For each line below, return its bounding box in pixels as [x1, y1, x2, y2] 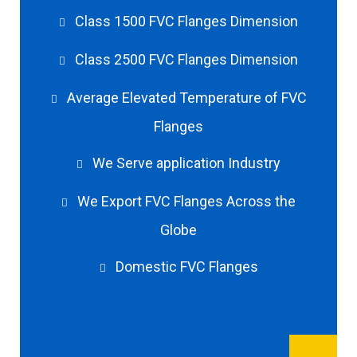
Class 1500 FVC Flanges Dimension [75, 13, 298, 30]
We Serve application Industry [92, 155, 280, 172]
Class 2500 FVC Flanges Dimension [75, 51, 298, 69]
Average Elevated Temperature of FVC [66, 89, 307, 107]
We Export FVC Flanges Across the [77, 193, 296, 210]
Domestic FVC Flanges [115, 258, 258, 276]
